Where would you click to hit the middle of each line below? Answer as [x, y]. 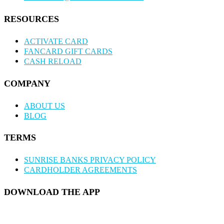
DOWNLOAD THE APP [52, 192]
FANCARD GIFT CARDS [68, 51]
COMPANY [27, 83]
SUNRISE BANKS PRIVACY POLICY [90, 160]
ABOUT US [44, 105]
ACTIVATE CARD [56, 41]
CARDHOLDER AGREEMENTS [80, 170]
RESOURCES [31, 19]
